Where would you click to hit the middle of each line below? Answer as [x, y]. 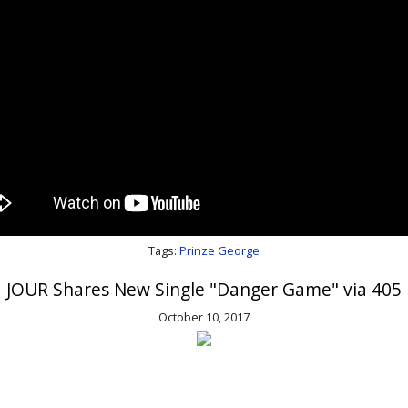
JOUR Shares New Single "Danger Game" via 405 [204, 289]
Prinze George [219, 250]
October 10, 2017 [204, 317]
